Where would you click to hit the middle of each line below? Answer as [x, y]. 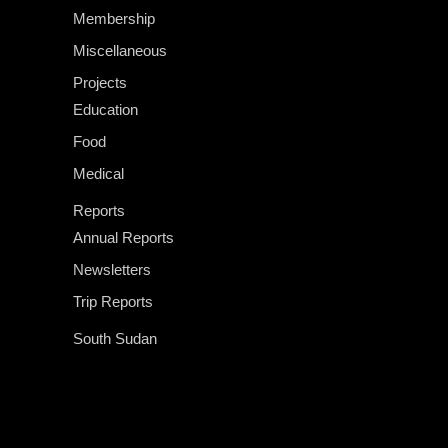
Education [105, 109]
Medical [98, 173]
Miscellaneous [120, 50]
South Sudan [115, 338]
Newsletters [112, 269]
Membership [114, 18]
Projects [100, 82]
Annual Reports [123, 237]
